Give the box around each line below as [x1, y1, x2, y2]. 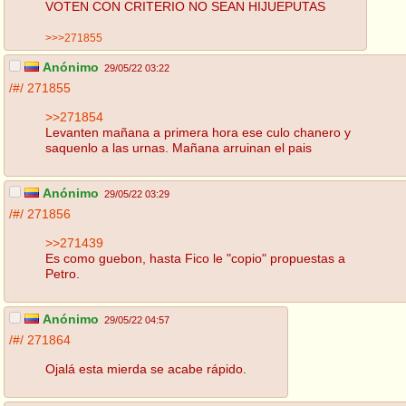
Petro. [45, 266, 80, 281]
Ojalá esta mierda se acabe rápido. [45, 361, 246, 376]
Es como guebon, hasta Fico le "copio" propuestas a [45, 250, 345, 266]
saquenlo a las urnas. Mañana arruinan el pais [45, 140, 312, 155]
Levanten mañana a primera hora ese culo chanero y [45, 124, 351, 140]
